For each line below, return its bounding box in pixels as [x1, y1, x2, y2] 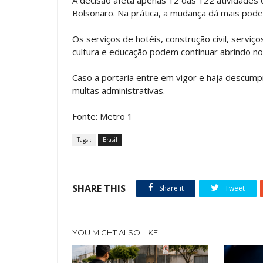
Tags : [77, 135, 92, 144]
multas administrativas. [72, 84, 165, 96]
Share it [157, 183, 184, 193]
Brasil [103, 135, 117, 144]
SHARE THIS [72, 181, 126, 195]
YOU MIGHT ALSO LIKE [72, 227, 158, 237]
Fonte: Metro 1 [72, 110, 133, 122]
